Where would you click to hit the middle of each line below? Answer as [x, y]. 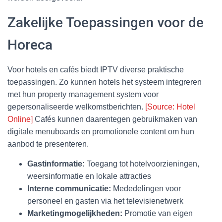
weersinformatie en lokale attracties [89, 176]
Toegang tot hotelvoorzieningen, [142, 164]
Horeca [30, 45]
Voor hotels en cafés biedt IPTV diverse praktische [96, 69]
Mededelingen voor [146, 188]
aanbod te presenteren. [48, 144]
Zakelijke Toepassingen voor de [106, 22]
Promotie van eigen [158, 213]
